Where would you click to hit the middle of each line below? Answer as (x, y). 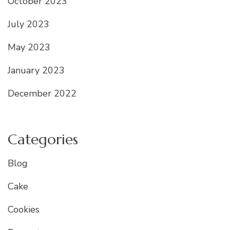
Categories (43, 139)
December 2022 (42, 93)
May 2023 (29, 47)
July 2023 (28, 24)
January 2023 (36, 70)
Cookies (24, 210)
